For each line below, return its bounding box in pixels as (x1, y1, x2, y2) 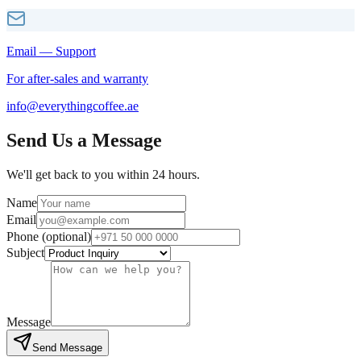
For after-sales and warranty (6, 71, 148, 85)
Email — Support (6, 44, 96, 58)
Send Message (32, 341, 102, 354)
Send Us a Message (6, 129, 162, 151)
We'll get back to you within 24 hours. (6, 167, 200, 181)
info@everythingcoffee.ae (6, 98, 139, 113)
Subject (6, 245, 44, 259)
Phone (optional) (6, 229, 91, 243)
